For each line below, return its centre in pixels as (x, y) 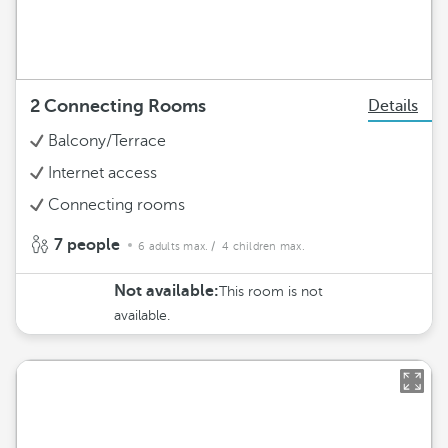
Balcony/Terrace (107, 141)
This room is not (271, 291)
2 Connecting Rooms (118, 106)
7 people (87, 245)
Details (393, 106)
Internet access (102, 173)
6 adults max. (173, 246)
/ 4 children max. (258, 246)
